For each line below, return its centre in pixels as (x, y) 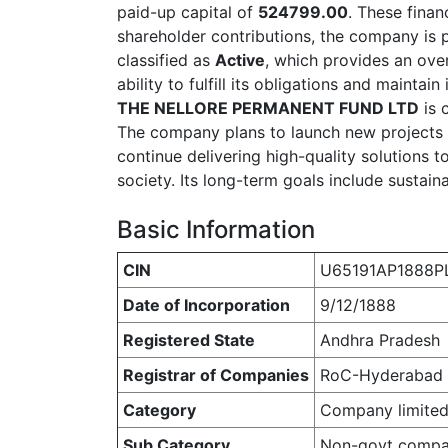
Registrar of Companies (216, 375)
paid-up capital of (187, 12)
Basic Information (216, 229)
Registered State (189, 340)
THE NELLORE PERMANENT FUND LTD (268, 108)
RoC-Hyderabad (381, 375)
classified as (166, 60)
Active (240, 60)
